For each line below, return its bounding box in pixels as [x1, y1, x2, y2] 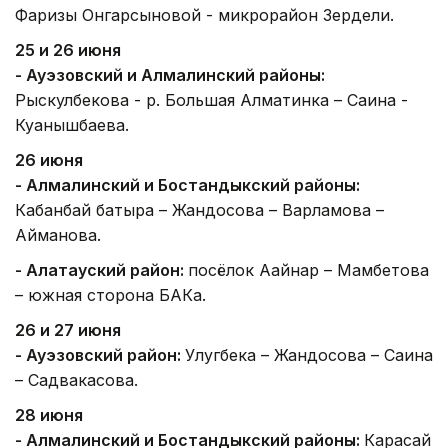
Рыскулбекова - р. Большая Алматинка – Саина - [15, 89, 408, 110]
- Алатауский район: [15, 259, 188, 280]
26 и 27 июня [15, 319, 121, 340]
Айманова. [15, 224, 101, 245]
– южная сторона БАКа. [15, 284, 206, 305]
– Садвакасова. [15, 369, 138, 390]
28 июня [15, 404, 83, 425]
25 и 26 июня [15, 39, 121, 60]
